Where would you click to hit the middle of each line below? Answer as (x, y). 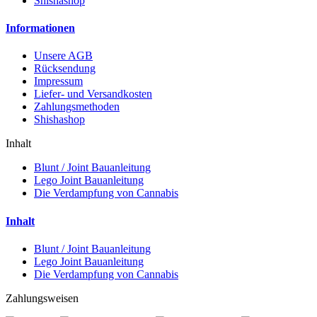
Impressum (58, 81)
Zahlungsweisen (42, 298)
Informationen (40, 28)
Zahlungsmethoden (77, 107)
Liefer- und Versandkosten (93, 94)
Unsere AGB (63, 56)
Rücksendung (65, 69)
